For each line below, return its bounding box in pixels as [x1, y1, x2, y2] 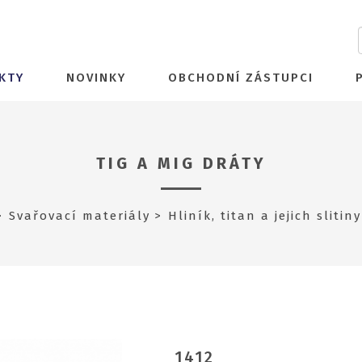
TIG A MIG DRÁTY [95, 154, 267, 173]
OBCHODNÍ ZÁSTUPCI [168, 70, 314, 85]
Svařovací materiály [9, 208, 150, 223]
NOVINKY [66, 70, 126, 85]
